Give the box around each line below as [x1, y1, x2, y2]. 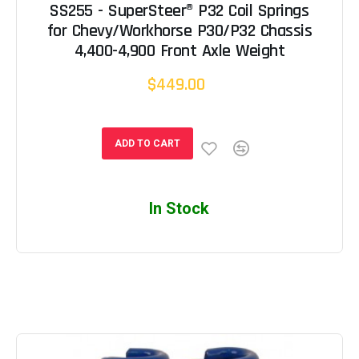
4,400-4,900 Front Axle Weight [74, 40, 285, 63]
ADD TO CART [114, 138, 180, 150]
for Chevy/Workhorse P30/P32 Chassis [46, 20, 313, 43]
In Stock [149, 199, 210, 219]
